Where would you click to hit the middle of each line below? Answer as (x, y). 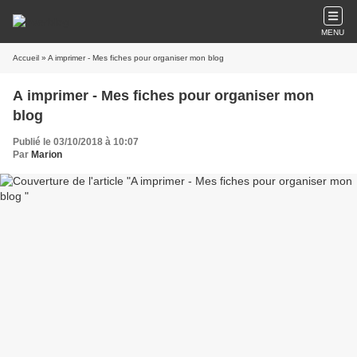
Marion (47, 155)
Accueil (26, 58)
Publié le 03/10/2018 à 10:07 (76, 142)
